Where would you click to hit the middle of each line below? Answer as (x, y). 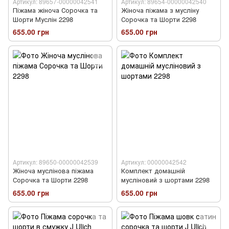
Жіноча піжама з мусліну (160, 10)
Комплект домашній (153, 171)
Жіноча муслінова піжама (53, 171)
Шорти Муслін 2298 (43, 19)
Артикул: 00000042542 (154, 162)
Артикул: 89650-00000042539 (55, 162)
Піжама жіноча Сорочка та (55, 10)
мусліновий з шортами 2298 (165, 180)
